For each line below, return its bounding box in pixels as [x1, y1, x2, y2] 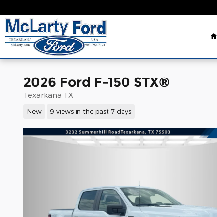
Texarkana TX [23, 90, 73, 99]
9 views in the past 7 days [50, 107, 132, 115]
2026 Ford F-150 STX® [23, 74, 170, 90]
